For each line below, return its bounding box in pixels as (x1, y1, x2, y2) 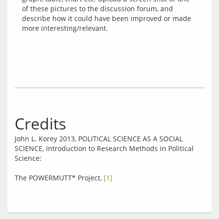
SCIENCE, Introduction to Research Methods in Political (15, 144, 194, 153)
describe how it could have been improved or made (22, 14, 191, 23)
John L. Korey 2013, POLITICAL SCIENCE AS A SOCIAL (15, 134, 183, 143)
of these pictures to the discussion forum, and (22, 4, 173, 13)
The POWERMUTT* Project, (15, 173, 104, 182)
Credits (15, 113, 66, 134)
